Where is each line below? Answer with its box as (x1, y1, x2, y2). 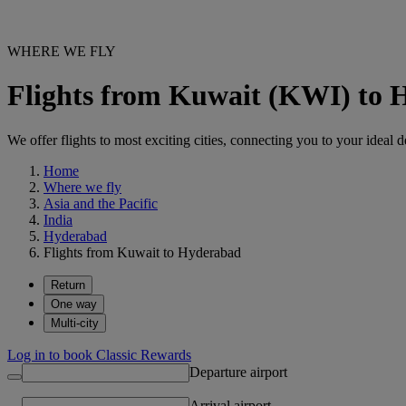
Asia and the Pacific (43, 195, 158, 211)
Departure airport (189, 363, 287, 380)
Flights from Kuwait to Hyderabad (43, 244, 241, 260)
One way (51, 296, 97, 311)
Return (51, 277, 85, 292)
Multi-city (51, 315, 99, 330)
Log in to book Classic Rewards (7, 346, 191, 362)
